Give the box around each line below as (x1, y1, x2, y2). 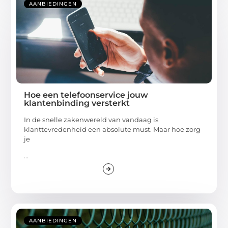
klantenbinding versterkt (24, 98, 130, 108)
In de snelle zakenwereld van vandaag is (24, 115, 159, 124)
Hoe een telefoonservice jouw (24, 90, 149, 100)
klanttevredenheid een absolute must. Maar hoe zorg (24, 125, 201, 133)
